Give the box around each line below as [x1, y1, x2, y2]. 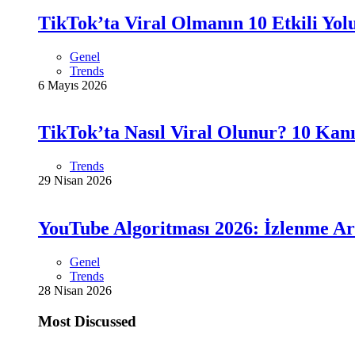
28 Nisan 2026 [38, 284, 112, 298]
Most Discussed [38, 312, 136, 330]
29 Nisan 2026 [38, 174, 112, 188]
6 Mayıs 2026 [38, 78, 107, 92]
